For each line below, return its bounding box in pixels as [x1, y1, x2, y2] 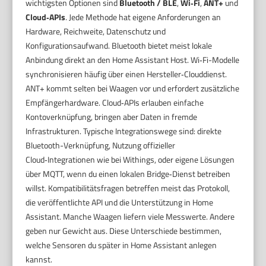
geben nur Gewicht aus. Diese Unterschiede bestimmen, [26, 224, 222, 237]
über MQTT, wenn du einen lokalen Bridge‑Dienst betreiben [26, 167, 231, 180]
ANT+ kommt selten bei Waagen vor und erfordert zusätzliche [26, 82, 240, 95]
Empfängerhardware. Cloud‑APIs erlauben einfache [26, 96, 204, 109]
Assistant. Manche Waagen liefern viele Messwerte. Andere [26, 210, 235, 223]
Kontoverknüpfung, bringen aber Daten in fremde [26, 110, 198, 123]
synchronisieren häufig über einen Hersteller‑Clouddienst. [26, 68, 227, 81]
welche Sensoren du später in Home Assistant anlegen [26, 239, 217, 252]
